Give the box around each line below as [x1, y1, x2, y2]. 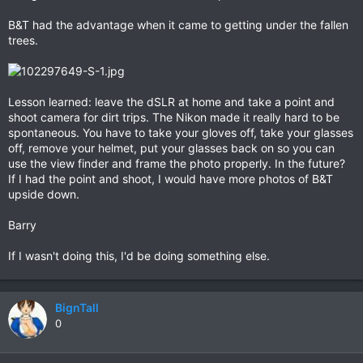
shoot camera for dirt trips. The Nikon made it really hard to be [8, 110, 340, 124]
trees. [8, 33, 38, 47]
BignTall [55, 301, 99, 314]
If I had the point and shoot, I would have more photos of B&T [8, 172, 333, 186]
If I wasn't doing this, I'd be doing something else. [8, 249, 270, 263]
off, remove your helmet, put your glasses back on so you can [8, 141, 335, 155]
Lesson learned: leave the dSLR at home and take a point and [8, 95, 335, 109]
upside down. [8, 187, 79, 201]
